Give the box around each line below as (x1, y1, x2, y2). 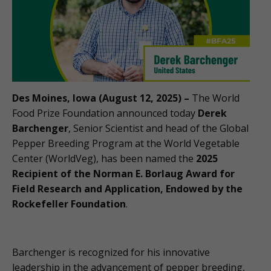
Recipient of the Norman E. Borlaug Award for (12, 167, 235, 181)
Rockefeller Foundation (12, 197, 126, 211)
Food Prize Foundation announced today (12, 106, 198, 120)
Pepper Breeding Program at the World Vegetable (12, 137, 240, 151)
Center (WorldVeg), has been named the (12, 152, 196, 166)
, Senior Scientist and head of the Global (68, 122, 249, 135)
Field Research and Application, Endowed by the (12, 182, 243, 196)
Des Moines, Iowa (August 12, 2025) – (12, 91, 192, 105)
